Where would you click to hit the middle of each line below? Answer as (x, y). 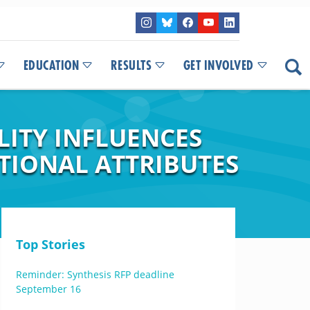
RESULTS (131, 66)
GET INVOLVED (218, 66)
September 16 (48, 289)
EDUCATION (51, 66)
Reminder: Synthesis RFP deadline (95, 274)
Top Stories (50, 244)
